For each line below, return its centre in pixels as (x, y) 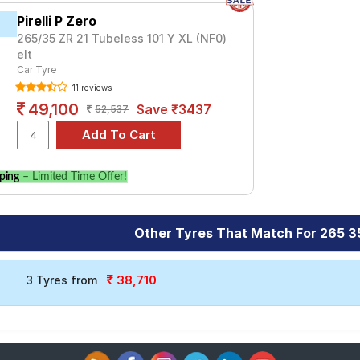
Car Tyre (37, 70)
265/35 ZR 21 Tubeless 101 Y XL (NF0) (122, 38)
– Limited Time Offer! (74, 177)
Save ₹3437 (174, 109)
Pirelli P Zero (57, 21)
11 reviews (91, 88)
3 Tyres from (61, 280)
